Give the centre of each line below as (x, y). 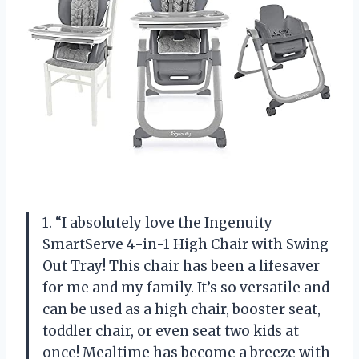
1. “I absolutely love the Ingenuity (157, 222)
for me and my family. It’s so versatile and (186, 287)
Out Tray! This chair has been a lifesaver (181, 266)
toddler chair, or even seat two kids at (171, 331)
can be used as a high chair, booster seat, (182, 309)
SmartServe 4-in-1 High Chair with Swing (186, 244)
